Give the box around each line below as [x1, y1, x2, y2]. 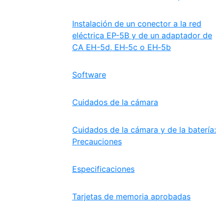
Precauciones [72, 137, 122, 146]
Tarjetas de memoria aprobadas [72, 192, 191, 201]
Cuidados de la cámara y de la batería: [72, 125, 216, 135]
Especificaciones [72, 164, 135, 174]
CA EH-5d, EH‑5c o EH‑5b [72, 42, 171, 52]
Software [72, 70, 106, 80]
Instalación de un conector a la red [72, 19, 201, 28]
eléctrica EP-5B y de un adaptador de [72, 30, 212, 40]
